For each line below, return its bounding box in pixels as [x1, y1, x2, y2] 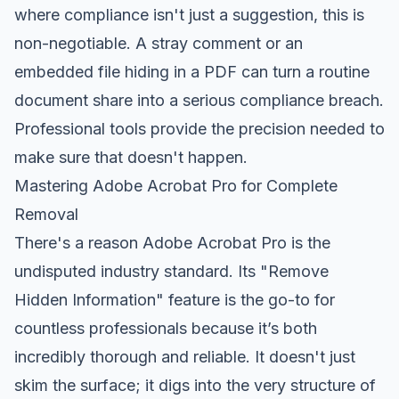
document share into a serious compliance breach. [14, 90, 384, 110]
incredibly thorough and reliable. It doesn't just [14, 346, 355, 366]
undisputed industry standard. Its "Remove [14, 261, 329, 281]
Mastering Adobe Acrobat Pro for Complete [14, 175, 338, 195]
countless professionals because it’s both [14, 318, 317, 338]
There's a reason [14, 232, 142, 252]
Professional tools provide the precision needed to [14, 118, 385, 138]
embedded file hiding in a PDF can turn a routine [14, 61, 370, 81]
